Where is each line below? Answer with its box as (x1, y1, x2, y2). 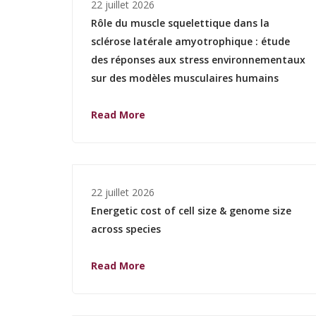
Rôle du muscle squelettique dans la (91, 16, 269, 30)
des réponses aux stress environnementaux (91, 52, 305, 66)
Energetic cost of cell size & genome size (91, 203, 291, 217)
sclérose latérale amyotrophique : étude (91, 34, 290, 48)
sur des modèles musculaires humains (91, 71, 279, 85)
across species (91, 221, 161, 236)
